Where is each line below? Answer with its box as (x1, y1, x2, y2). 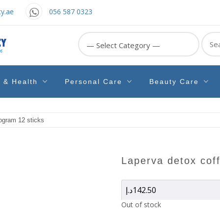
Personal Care (70, 78, 122, 86)
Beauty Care (155, 78, 199, 86)
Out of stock (121, 199, 161, 209)
